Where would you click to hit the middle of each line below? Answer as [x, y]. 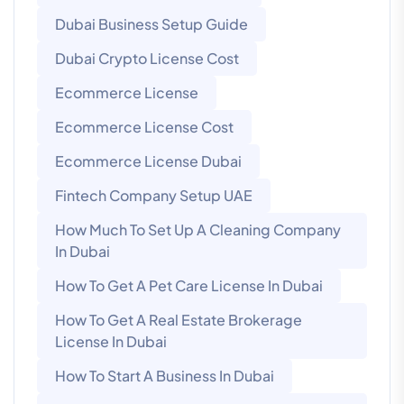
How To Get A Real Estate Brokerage [179, 320]
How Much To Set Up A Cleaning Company [198, 230]
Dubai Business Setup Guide [151, 24]
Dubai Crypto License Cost [147, 59]
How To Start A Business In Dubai [165, 376]
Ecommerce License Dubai [148, 161]
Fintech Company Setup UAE [154, 196]
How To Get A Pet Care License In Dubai [189, 286]
